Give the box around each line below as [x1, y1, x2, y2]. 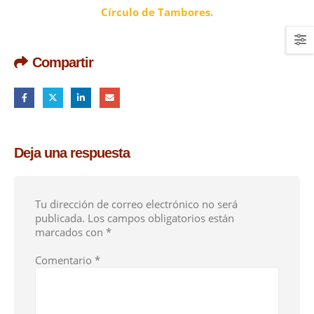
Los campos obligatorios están [88, 210, 234, 225]
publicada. [35, 210, 85, 225]
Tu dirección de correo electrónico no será [35, 196, 238, 211]
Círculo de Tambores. [101, 4, 213, 19]
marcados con [35, 224, 106, 239]
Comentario [35, 252, 95, 267]
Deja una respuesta [14, 144, 130, 161]
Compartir [32, 54, 93, 70]
